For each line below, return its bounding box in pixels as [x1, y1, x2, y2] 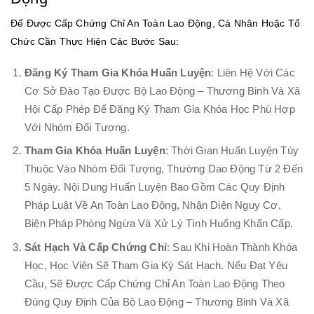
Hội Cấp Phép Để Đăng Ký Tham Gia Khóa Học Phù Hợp [25, 104, 295, 115]
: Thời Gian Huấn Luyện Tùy [165, 145, 299, 157]
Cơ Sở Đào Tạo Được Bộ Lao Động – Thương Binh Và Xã [25, 86, 301, 97]
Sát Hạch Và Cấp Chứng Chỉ [25, 241, 167, 253]
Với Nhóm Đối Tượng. [25, 122, 130, 133]
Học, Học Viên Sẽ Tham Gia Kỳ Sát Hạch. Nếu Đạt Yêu [25, 259, 288, 271]
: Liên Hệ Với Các [211, 67, 295, 78]
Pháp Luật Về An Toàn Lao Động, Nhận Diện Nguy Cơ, [25, 200, 281, 212]
